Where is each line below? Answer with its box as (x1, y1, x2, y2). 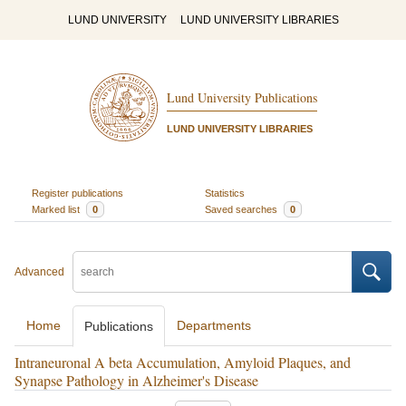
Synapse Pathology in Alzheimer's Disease (14, 371, 258, 390)
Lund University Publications (166, 89, 317, 107)
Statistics (205, 187, 245, 198)
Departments (177, 318, 251, 333)
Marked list (31, 203, 82, 215)
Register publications (31, 187, 123, 198)
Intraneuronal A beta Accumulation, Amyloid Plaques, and (14, 353, 351, 372)
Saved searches (205, 203, 280, 215)
